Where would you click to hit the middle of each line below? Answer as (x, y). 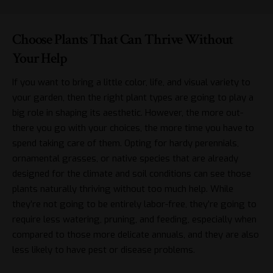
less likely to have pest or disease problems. (105, 250)
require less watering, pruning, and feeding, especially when (134, 219)
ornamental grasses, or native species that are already (125, 158)
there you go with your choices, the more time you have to (133, 128)
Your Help (40, 58)
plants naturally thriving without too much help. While (123, 189)
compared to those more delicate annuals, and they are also (136, 234)
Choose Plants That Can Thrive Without (123, 39)
